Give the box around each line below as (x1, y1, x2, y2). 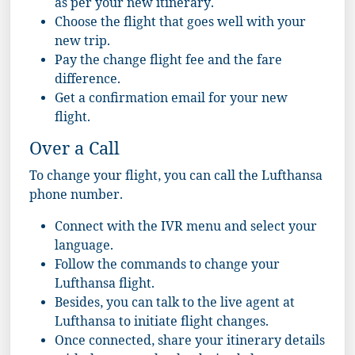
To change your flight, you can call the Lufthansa (29, 167, 323, 188)
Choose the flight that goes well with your (55, 13, 306, 34)
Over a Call (29, 138, 120, 166)
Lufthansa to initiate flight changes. (55, 313, 269, 334)
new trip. (55, 32, 110, 53)
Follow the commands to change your (55, 256, 280, 277)
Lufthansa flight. (55, 275, 155, 296)
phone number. (29, 186, 123, 207)
